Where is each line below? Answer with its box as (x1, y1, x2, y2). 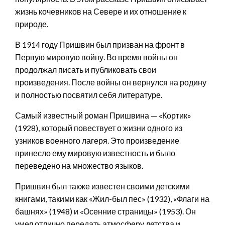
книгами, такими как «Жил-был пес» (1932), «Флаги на (15, 193, 209, 203)
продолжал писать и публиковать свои (15, 64, 156, 74)
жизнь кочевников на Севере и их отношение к (15, 6, 186, 16)
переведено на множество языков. (15, 160, 143, 170)
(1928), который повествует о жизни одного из (15, 123, 182, 133)
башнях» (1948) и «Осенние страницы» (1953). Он (15, 206, 196, 216)
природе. (15, 19, 48, 29)
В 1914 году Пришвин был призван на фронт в (15, 39, 185, 49)
